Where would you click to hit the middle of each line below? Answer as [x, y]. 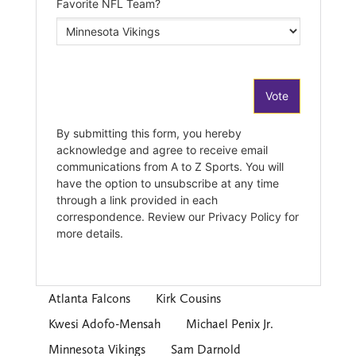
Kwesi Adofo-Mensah [104, 324]
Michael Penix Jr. [229, 324]
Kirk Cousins [188, 299]
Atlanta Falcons [89, 299]
